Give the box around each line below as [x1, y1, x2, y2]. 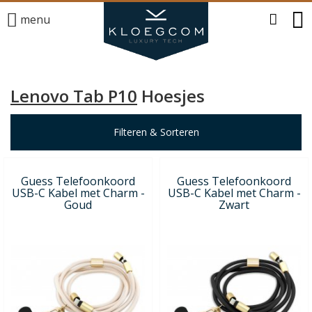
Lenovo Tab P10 [10, 84, 137, 107]
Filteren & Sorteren [113, 125, 199, 139]
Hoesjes [137, 84, 205, 107]
